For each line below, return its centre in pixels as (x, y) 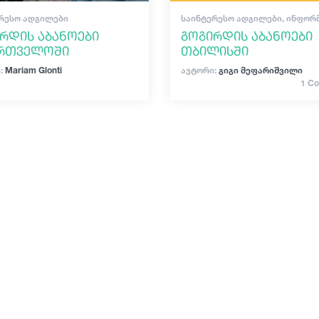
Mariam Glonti (32, 70)
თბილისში (214, 51)
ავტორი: (198, 70)
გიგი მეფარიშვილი (259, 70)
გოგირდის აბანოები (246, 36)
